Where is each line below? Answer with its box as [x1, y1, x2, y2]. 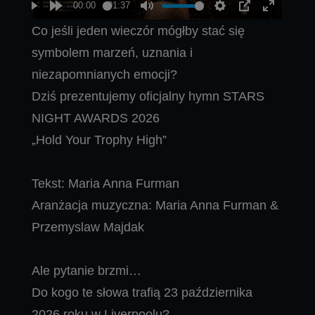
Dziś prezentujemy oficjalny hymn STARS [32, 89, 264, 103]
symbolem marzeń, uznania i [32, 45, 193, 60]
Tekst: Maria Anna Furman [32, 176, 179, 191]
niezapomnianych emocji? [32, 67, 177, 82]
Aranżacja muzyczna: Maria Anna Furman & [32, 198, 278, 212]
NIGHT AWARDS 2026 [32, 110, 160, 125]
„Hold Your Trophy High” [32, 132, 167, 147]
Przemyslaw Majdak [32, 219, 144, 234]
